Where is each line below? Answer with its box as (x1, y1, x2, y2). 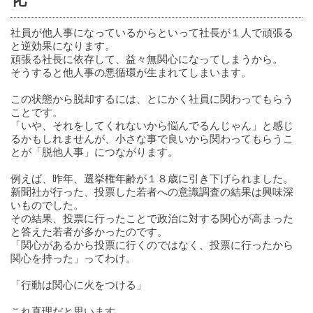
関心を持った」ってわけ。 (10, 252, 136, 264)
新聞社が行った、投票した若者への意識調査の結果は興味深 (10, 185, 293, 198)
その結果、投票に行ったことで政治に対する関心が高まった (10, 212, 293, 224)
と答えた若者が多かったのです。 (10, 225, 168, 238)
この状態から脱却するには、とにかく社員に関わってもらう (10, 92, 293, 105)
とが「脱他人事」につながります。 (10, 145, 178, 158)
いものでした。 (10, 198, 84, 211)
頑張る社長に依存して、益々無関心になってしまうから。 (10, 52, 283, 65)
